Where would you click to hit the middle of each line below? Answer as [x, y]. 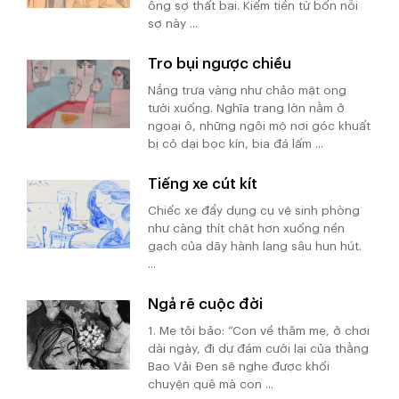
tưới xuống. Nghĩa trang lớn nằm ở [247, 108]
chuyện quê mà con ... [211, 385]
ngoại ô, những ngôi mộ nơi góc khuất [260, 126]
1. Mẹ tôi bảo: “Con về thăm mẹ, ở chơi [259, 331]
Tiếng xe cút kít [203, 184]
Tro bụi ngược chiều [220, 63]
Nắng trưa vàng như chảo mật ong [248, 90]
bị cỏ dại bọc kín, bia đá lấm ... [236, 143]
